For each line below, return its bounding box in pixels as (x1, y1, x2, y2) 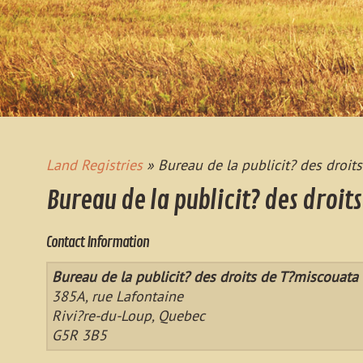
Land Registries (46, 156, 143, 174)
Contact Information (46, 233, 149, 251)
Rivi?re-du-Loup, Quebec (52, 306, 205, 325)
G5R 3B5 (52, 326, 107, 344)
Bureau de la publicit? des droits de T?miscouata (52, 267, 358, 286)
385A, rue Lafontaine (52, 287, 183, 305)
